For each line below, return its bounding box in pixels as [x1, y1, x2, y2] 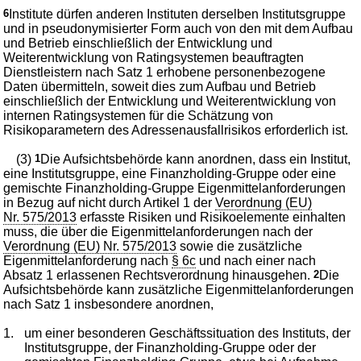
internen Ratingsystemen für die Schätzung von [3, 108, 274, 122]
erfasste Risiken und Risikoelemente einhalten [77, 210, 346, 224]
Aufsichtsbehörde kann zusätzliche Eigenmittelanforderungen [3, 282, 355, 297]
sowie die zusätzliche [176, 239, 303, 253]
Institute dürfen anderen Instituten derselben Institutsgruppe [9, 6, 346, 21]
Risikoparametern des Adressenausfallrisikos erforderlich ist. [3, 122, 349, 137]
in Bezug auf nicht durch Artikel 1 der [3, 195, 216, 210]
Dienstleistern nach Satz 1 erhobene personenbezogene [3, 64, 326, 79]
